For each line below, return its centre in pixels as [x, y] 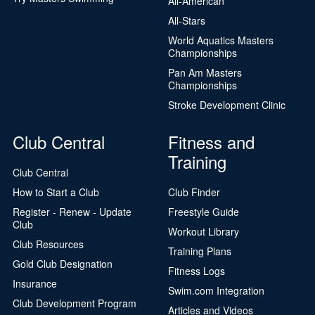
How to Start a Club [56, 192]
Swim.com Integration [216, 290]
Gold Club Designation [62, 263]
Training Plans [200, 251]
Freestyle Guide [204, 211]
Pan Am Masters [205, 72]
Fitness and [211, 141]
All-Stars [187, 20]
